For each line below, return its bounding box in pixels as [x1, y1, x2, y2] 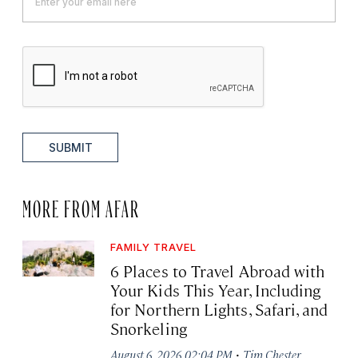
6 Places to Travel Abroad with [110, 259, 325, 281]
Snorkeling [110, 316, 187, 339]
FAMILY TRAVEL [110, 240, 197, 253]
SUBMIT [48, 140, 93, 154]
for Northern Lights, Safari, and [110, 297, 328, 320]
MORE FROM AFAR [22, 198, 140, 212]
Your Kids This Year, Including [110, 278, 321, 300]
